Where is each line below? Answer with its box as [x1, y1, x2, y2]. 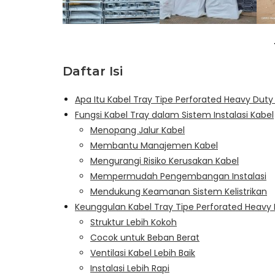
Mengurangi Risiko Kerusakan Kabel [90, 154, 239, 167]
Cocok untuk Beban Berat [90, 231, 199, 244]
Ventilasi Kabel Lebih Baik [90, 246, 195, 259]
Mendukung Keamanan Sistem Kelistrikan [90, 185, 267, 198]
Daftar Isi [63, 63, 123, 79]
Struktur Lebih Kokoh [90, 215, 177, 228]
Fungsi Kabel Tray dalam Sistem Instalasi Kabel [75, 108, 274, 121]
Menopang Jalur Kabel [90, 123, 185, 136]
